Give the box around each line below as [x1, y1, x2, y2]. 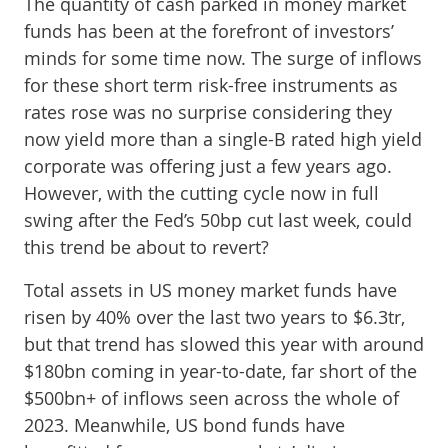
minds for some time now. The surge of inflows [24, 46, 422, 70]
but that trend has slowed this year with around [24, 332, 424, 356]
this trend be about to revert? [24, 235, 269, 259]
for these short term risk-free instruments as [24, 73, 398, 97]
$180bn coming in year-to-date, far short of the [24, 359, 417, 383]
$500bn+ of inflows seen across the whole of [24, 386, 399, 410]
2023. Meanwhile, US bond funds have [24, 413, 345, 437]
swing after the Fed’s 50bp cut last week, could [24, 208, 412, 232]
